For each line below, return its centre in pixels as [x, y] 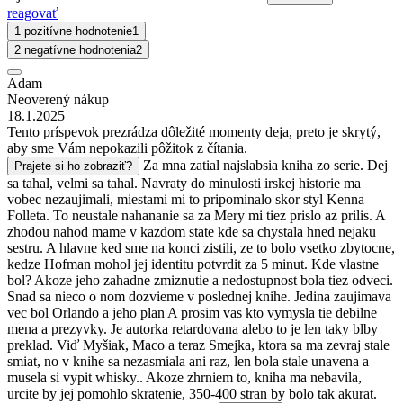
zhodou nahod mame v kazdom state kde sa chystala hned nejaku [192, 231]
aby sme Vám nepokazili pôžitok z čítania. [127, 148]
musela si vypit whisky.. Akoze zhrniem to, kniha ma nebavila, [184, 377]
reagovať [33, 13]
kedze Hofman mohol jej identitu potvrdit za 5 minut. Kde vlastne [193, 264]
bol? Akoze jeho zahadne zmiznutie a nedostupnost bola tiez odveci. [200, 280]
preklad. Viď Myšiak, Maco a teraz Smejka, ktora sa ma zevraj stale [198, 345]
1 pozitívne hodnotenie [73, 31]
